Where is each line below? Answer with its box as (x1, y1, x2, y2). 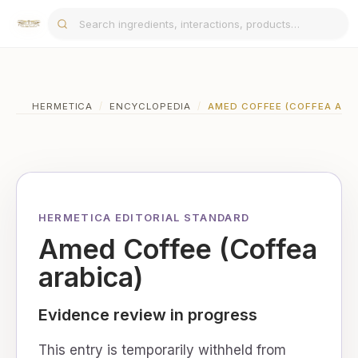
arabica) (38, 261, 143, 293)
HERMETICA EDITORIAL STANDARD (38, 211, 250, 224)
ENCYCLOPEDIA (109, 101, 192, 112)
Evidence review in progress (38, 305, 257, 324)
